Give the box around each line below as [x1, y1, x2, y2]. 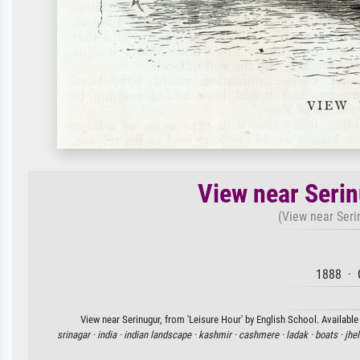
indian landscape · [124, 329, 198, 341]
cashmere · [239, 329, 286, 341]
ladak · [286, 329, 315, 341]
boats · [315, 329, 345, 341]
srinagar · [57, 329, 97, 341]
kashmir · [198, 329, 239, 341]
